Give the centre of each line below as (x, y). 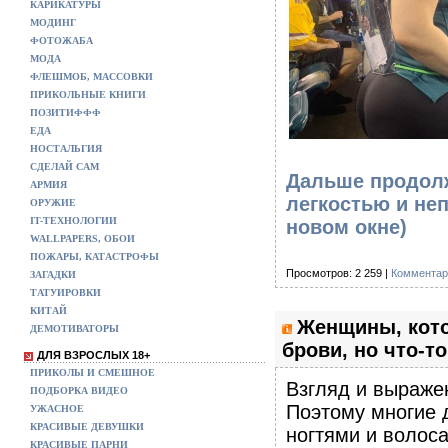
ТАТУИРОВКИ (65, 292)
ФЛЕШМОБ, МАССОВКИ (91, 76)
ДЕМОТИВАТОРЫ (74, 328)
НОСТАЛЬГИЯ (66, 148)
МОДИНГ (53, 22)
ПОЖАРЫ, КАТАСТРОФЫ (94, 256)
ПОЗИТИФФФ (65, 112)
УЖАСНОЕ (57, 408)
